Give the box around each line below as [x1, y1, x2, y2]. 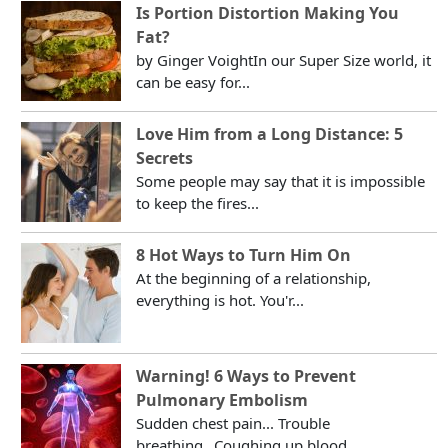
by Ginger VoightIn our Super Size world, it [136, 49, 432, 70]
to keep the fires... [136, 192, 260, 213]
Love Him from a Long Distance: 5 [136, 122, 404, 145]
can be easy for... [136, 71, 251, 92]
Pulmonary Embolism [136, 388, 309, 411]
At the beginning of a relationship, [136, 267, 372, 288]
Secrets [136, 146, 194, 169]
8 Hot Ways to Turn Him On [136, 243, 352, 266]
